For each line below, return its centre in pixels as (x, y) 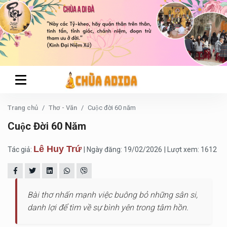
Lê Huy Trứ (58, 149)
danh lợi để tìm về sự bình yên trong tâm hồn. (108, 207)
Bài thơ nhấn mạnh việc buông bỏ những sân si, (112, 195)
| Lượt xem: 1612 (191, 149)
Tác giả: (21, 149)
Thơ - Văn (63, 108)
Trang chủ (23, 108)
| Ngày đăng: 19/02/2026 (123, 149)
